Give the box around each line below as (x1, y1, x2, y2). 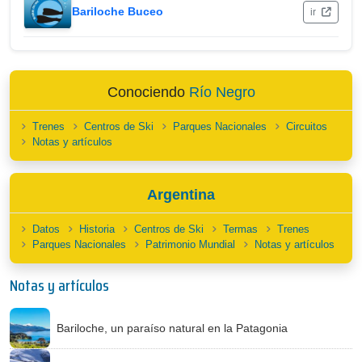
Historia (79, 223, 115, 235)
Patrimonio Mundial (145, 238, 235, 250)
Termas (223, 223, 258, 235)
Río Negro (188, 84, 255, 100)
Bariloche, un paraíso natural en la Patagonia (57, 321, 288, 335)
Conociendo (107, 84, 189, 100)
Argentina (147, 187, 215, 203)
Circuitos (286, 120, 327, 133)
